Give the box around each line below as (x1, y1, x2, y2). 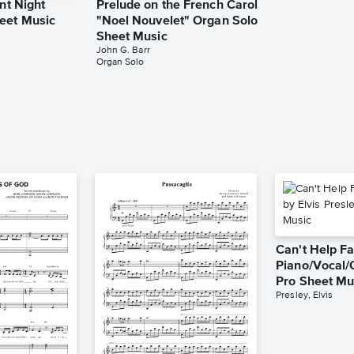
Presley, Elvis (276, 291, 333, 301)
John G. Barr (96, 46, 150, 56)
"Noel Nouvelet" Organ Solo (96, 15, 258, 28)
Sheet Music (96, 31, 168, 44)
